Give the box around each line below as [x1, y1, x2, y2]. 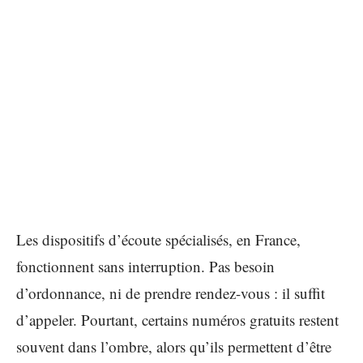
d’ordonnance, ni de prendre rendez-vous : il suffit [16, 283, 325, 303]
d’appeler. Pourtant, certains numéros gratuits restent [16, 310, 339, 330]
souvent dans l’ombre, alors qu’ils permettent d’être [16, 336, 331, 357]
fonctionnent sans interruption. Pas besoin [16, 256, 275, 276]
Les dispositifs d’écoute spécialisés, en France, [16, 229, 301, 250]
